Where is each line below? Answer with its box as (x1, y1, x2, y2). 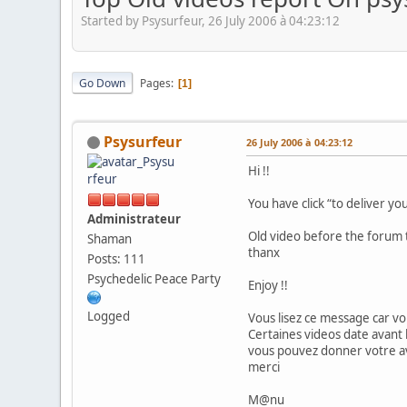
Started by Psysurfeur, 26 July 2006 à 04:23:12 (81, 13, 341, 30)
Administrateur (87, 210, 182, 227)
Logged (87, 307, 131, 324)
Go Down (79, 75, 126, 92)
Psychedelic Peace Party (87, 270, 222, 287)
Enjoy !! (248, 276, 289, 293)
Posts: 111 (87, 250, 146, 267)
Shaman (87, 230, 133, 247)
